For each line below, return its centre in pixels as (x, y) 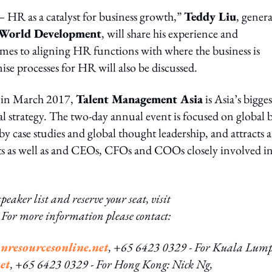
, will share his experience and (170, 33)
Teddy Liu (210, 16)
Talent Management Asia (139, 99)
